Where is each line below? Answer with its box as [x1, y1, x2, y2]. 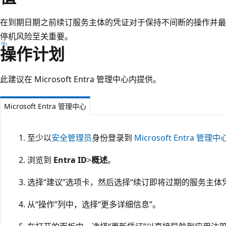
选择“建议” [27, 176, 66, 188]
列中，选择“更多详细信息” [58, 198, 152, 210]
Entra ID [53, 154, 87, 165]
